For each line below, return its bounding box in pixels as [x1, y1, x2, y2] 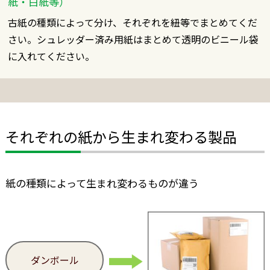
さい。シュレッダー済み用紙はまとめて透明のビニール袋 [8, 32, 259, 47]
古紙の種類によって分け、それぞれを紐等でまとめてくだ [8, 15, 258, 30]
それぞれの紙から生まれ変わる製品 [5, 125, 237, 147]
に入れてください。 [8, 49, 95, 64]
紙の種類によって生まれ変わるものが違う [5, 175, 199, 190]
